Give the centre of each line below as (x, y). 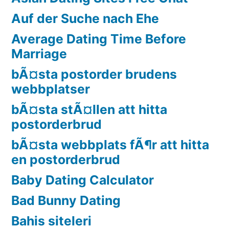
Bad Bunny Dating (66, 200)
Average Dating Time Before (99, 39)
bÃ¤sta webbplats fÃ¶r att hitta (110, 144)
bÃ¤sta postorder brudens (94, 74)
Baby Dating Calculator (83, 180)
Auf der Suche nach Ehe (85, 18)
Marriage (39, 53)
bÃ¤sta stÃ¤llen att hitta (89, 109)
